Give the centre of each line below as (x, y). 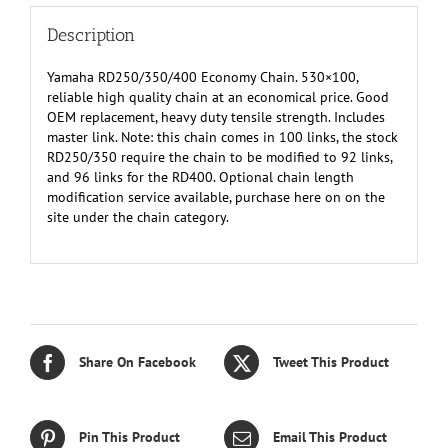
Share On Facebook (137, 362)
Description (90, 35)
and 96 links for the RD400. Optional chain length (200, 177)
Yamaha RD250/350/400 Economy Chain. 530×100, (202, 77)
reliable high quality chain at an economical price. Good (217, 97)
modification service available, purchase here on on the (215, 197)
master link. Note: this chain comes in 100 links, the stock (222, 137)
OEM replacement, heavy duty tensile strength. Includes (215, 117)
